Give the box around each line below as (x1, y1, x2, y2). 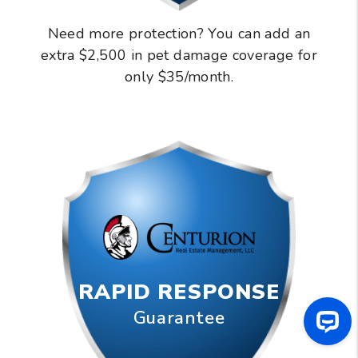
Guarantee (133, 306, 225, 331)
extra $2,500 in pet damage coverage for (40, 46, 318, 66)
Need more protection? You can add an (47, 24, 311, 44)
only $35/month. (124, 67, 234, 87)
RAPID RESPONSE (78, 278, 280, 307)
